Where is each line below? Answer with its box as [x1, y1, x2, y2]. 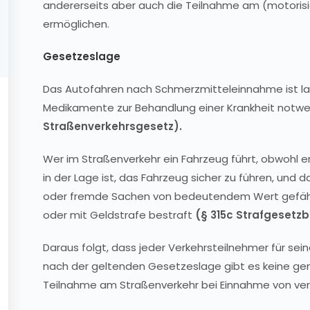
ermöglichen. [43, 17, 109, 31]
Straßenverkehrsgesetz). [43, 119, 182, 134]
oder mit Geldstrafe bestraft [43, 208, 195, 222]
